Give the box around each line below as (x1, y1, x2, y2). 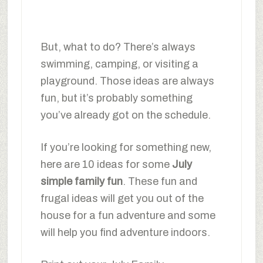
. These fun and (122, 175, 197, 187)
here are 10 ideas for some (40, 158, 172, 170)
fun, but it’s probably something (40, 92, 193, 104)
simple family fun (40, 175, 123, 187)
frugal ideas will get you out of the (40, 192, 204, 204)
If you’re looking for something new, (40, 141, 211, 153)
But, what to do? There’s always (40, 41, 195, 53)
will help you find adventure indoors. (40, 226, 210, 238)
